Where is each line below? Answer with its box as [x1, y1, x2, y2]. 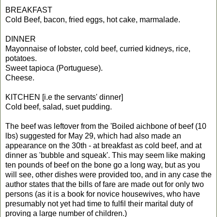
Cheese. [5, 73, 34, 82]
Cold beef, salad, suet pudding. [5, 102, 112, 111]
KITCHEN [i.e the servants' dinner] [5, 93, 123, 101]
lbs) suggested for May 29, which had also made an [5, 131, 181, 140]
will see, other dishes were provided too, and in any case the [5, 170, 212, 179]
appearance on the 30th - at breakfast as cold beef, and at [5, 141, 201, 150]
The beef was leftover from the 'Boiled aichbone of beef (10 [5, 122, 206, 130]
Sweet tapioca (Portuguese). [5, 63, 103, 72]
